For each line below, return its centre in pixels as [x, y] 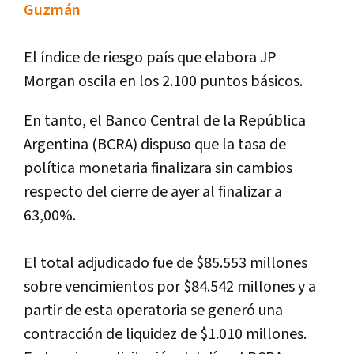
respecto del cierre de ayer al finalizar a [153, 192]
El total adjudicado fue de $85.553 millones [166, 263]
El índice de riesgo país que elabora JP [150, 57]
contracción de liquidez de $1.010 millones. [165, 334]
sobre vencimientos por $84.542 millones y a [170, 286]
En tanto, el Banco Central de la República [165, 121]
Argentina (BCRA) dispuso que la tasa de [155, 144]
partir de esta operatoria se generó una [153, 310]
